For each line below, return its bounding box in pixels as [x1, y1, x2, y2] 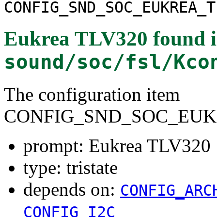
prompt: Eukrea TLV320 [23, 135, 211, 156]
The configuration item [4, 83, 180, 105]
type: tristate [23, 156, 118, 178]
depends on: [23, 178, 120, 200]
